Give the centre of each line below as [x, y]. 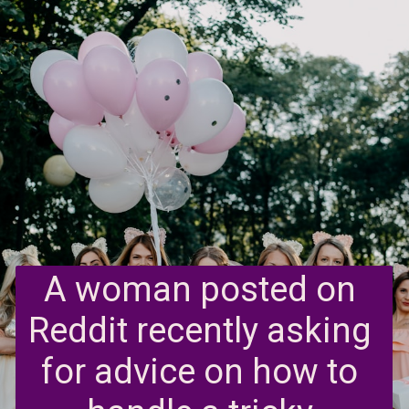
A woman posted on [199, 290]
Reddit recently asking [199, 331]
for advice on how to [200, 372]
